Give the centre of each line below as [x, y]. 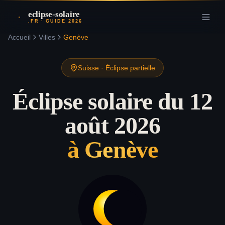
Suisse [88, 68]
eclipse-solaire [54, 14]
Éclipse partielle [130, 68]
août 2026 [113, 125]
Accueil [19, 37]
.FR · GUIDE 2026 [55, 21]
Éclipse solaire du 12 [113, 101]
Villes [47, 37]
